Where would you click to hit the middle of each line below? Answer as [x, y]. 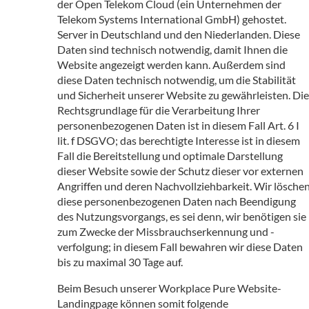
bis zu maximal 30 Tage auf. [120, 261]
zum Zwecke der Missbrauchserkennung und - [166, 231]
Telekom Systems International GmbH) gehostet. [172, 19]
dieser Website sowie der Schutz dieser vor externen [180, 170]
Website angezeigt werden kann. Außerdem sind [171, 64]
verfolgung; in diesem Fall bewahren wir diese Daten [180, 246]
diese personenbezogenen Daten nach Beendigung [177, 201]
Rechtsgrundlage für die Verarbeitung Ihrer [159, 110]
